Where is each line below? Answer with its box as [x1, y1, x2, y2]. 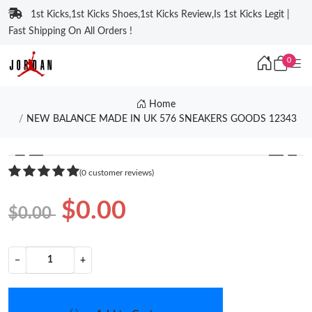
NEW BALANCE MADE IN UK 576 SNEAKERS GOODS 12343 [26, 114, 297, 124]
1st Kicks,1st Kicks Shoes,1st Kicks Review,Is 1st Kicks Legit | [31, 10, 290, 19]
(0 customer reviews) [79, 168, 154, 177]
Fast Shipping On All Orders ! [8, 26, 132, 36]
